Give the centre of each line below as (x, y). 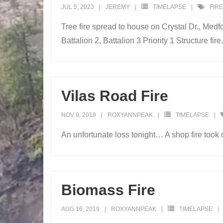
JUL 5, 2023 (78, 7)
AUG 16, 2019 (80, 209)
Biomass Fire (108, 190)
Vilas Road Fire (115, 96)
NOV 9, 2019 (79, 115)
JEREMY (118, 7)
